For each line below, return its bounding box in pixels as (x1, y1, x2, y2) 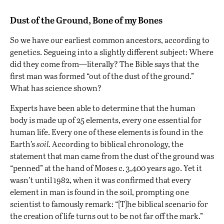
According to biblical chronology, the (50, 138, 183, 149)
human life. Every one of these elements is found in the (10, 126, 203, 137)
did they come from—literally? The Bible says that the (10, 58, 199, 69)
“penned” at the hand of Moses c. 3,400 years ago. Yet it (10, 162, 202, 173)
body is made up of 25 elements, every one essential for (10, 114, 201, 125)
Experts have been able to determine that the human (10, 102, 195, 113)
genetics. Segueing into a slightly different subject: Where (10, 46, 213, 57)
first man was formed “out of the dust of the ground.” (10, 70, 194, 81)
